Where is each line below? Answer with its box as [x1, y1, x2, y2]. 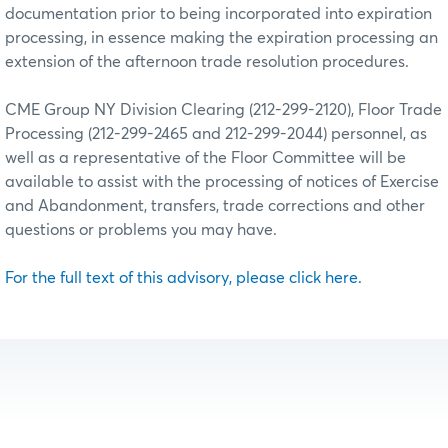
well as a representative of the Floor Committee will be [5, 149, 406, 166]
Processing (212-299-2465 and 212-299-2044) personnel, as [5, 125, 427, 142]
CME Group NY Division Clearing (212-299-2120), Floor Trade [5, 101, 442, 118]
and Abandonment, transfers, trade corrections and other [5, 197, 425, 214]
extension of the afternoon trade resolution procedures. [5, 53, 413, 70]
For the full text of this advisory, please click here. [5, 269, 362, 286]
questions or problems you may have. [5, 221, 277, 238]
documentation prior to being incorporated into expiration [5, 5, 432, 22]
